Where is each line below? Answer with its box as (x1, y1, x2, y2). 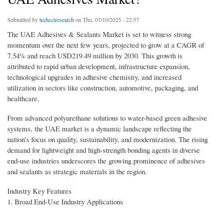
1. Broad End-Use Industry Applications (7, 197, 123, 207)
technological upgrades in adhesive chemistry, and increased (7, 72, 182, 82)
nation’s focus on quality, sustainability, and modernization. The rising (7, 134, 208, 145)
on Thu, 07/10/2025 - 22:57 (74, 16, 139, 24)
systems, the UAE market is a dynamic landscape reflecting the (7, 124, 192, 134)
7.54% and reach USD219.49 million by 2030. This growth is (7, 51, 182, 61)
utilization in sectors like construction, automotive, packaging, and (7, 83, 198, 93)
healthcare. (7, 93, 39, 104)
